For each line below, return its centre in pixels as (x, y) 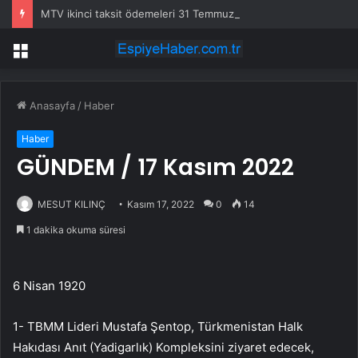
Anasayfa (51, 106)
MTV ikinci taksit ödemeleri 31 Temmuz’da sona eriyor (173, 14)
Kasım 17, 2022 (161, 205)
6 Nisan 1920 (49, 286)
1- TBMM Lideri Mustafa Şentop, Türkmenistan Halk (158, 327)
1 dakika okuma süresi (75, 230)
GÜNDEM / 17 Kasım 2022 (155, 168)
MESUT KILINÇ (72, 205)
